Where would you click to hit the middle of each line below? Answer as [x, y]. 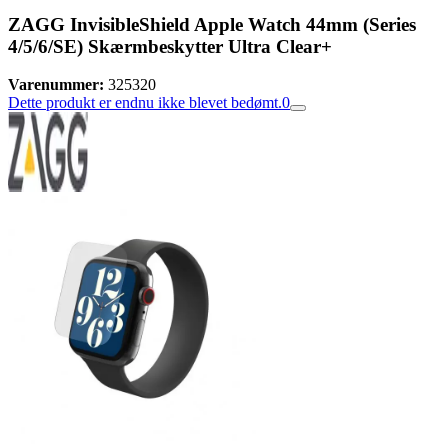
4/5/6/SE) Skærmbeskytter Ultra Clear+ [170, 46]
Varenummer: [56, 85]
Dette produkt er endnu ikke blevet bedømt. [145, 103]
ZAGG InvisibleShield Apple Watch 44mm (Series [212, 24]
